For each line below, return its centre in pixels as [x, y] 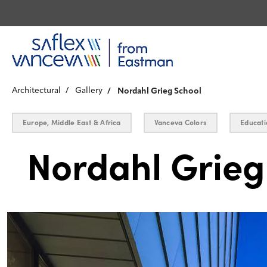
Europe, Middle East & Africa [72, 122]
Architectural [36, 91]
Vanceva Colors [181, 122]
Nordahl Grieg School [159, 91]
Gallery [89, 91]
